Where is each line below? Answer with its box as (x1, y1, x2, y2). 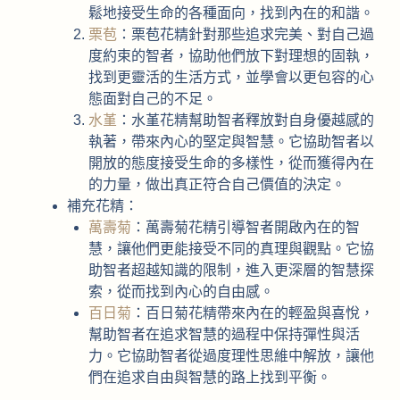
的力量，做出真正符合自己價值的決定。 (87, 177, 346, 193)
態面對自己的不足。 (87, 91, 217, 107)
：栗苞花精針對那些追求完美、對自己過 (116, 27, 374, 43)
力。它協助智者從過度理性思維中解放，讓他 (87, 348, 374, 364)
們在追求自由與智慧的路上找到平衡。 (87, 370, 331, 386)
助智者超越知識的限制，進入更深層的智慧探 (87, 262, 374, 279)
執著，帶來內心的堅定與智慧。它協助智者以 (87, 134, 374, 150)
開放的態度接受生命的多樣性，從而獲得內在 (87, 155, 374, 171)
